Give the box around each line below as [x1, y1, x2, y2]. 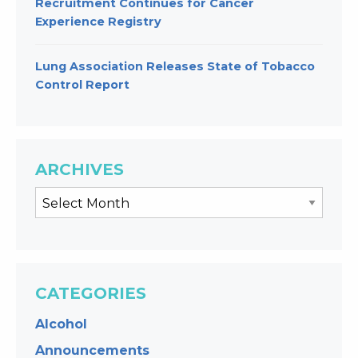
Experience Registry [35, 14, 161, 30]
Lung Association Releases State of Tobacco [35, 59, 315, 74]
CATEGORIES [35, 284, 146, 304]
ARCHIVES [35, 160, 124, 180]
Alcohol [35, 316, 87, 332]
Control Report [35, 78, 129, 93]
